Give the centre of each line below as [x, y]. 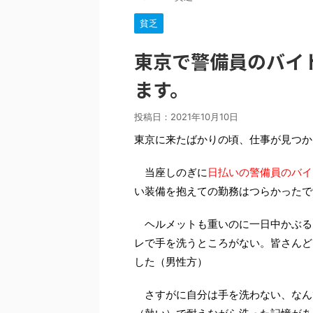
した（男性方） [171, 261]
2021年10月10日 [204, 116]
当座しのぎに [171, 172]
